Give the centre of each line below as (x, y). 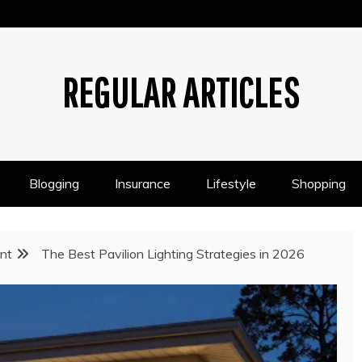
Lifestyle (231, 183)
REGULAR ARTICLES (181, 92)
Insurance (143, 183)
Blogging (54, 183)
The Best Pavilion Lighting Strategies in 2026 (173, 254)
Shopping (319, 183)
